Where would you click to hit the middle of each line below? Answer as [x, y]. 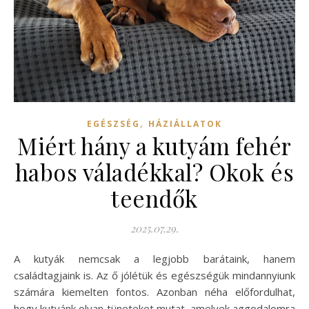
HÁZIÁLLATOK [185, 123]
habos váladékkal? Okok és [154, 171]
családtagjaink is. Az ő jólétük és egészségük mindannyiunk [154, 275]
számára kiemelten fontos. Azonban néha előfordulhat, [154, 291]
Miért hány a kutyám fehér [154, 145]
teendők [154, 198]
